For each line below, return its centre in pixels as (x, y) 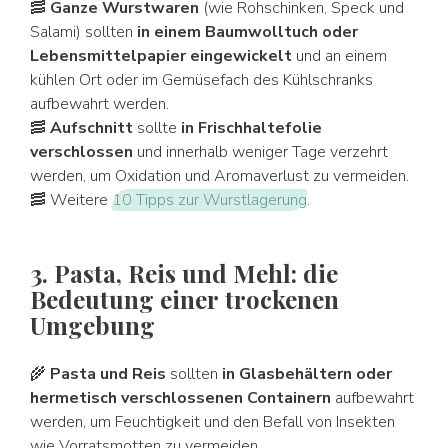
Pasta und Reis (108, 374)
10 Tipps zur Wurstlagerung (209, 200)
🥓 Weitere (71, 200)
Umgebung (92, 325)
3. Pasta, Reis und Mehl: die (184, 273)
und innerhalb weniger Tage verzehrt (260, 152)
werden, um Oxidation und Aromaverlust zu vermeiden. (219, 176)
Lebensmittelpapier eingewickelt (161, 56)
